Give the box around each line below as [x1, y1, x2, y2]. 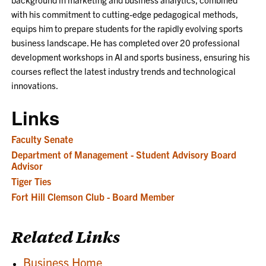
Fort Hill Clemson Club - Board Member [11, 190, 175, 202]
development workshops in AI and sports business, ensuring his [11, 50, 251, 62]
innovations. [11, 79, 59, 91]
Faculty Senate [11, 132, 74, 145]
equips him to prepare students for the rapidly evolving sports [11, 22, 243, 34]
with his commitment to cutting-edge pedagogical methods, [11, 8, 239, 20]
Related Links [11, 226, 121, 246]
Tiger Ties [11, 175, 52, 187]
